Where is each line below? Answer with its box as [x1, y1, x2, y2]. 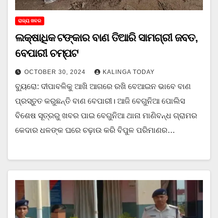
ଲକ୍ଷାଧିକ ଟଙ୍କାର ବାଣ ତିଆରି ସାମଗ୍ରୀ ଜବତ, [15, 31, 198, 44]
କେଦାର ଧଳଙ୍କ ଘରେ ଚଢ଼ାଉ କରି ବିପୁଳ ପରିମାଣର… [15, 126, 175, 134]
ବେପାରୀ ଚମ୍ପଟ [15, 47, 78, 59]
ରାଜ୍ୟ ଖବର [18, 18, 41, 23]
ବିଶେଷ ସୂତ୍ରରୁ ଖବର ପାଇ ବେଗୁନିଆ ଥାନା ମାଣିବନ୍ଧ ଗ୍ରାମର [15, 111, 197, 120]
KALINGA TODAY [103, 68, 155, 75]
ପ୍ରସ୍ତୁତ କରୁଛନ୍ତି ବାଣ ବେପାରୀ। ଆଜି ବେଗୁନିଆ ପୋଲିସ [15, 96, 185, 105]
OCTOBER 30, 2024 [24, 68, 88, 75]
